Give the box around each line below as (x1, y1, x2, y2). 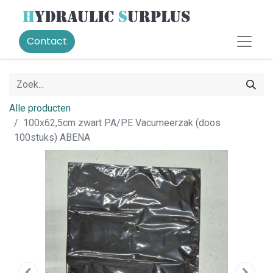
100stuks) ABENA (14, 132, 90, 143)
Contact (27, 34, 67, 48)
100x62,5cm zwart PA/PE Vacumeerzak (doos (23, 117, 221, 129)
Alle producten (9, 102, 71, 114)
